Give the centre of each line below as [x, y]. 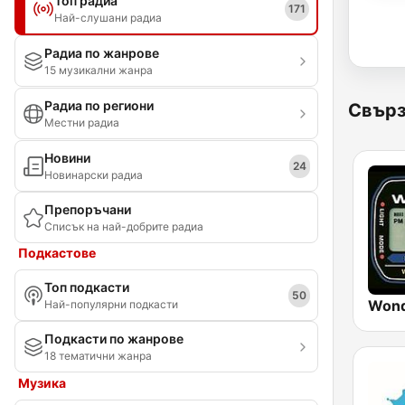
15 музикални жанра [99, 70]
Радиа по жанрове [102, 53]
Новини [67, 158]
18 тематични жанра [98, 356]
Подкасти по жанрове [114, 339]
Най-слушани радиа [108, 18]
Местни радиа [82, 122]
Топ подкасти [87, 287]
